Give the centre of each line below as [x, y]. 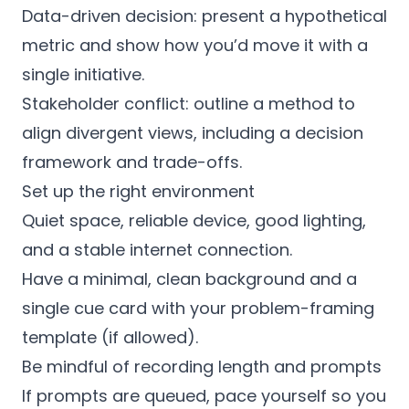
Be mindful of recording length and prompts [202, 367]
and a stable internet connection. [157, 250]
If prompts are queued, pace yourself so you [204, 396]
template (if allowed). [110, 337]
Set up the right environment [138, 191]
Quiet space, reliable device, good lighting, [194, 220]
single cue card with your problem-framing [198, 308]
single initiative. [83, 74]
